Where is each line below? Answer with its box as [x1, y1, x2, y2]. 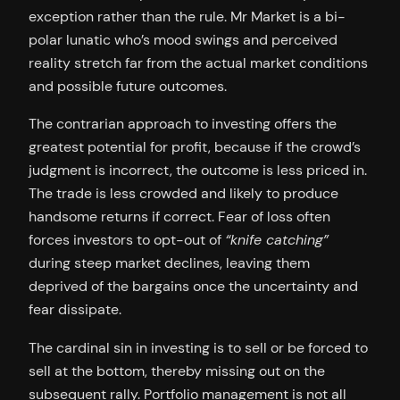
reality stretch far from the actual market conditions [29, 54, 368, 73]
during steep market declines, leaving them [29, 254, 310, 273]
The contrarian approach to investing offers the [29, 114, 337, 134]
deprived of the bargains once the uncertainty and [29, 277, 358, 296]
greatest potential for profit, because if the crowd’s [29, 137, 361, 157]
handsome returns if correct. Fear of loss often [29, 207, 330, 227]
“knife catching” [225, 230, 329, 250]
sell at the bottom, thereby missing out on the [29, 361, 325, 380]
